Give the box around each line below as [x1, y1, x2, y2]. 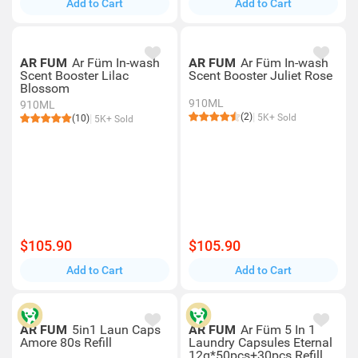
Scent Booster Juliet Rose [189, 68, 332, 83]
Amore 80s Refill [20, 335, 112, 350]
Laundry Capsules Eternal [189, 335, 332, 350]
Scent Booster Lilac [20, 68, 129, 83]
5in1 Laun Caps [72, 322, 161, 337]
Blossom [20, 81, 70, 96]
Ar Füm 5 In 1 [241, 322, 316, 337]
